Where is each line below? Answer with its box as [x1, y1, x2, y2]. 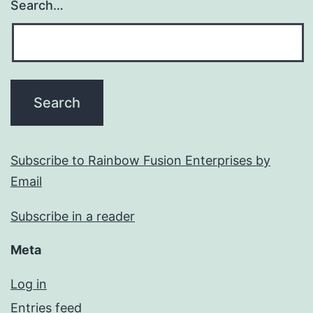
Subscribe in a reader [10, 209, 135, 224]
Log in [10, 277, 47, 292]
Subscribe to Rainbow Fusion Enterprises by [10, 153, 270, 168]
